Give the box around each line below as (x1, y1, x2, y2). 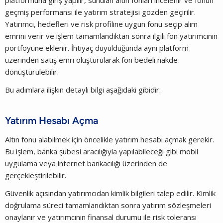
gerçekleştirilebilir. (5, 170, 68, 180)
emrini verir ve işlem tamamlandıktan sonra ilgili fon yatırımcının (5, 30, 218, 41)
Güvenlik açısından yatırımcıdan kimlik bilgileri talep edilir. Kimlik (5, 188, 216, 198)
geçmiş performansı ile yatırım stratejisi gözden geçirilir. (5, 6, 196, 17)
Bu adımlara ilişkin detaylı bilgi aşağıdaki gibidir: (5, 84, 161, 95)
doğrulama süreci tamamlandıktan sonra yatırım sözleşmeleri (5, 200, 211, 210)
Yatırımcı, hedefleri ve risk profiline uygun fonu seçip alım (5, 18, 198, 29)
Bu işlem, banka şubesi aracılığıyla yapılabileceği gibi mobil (5, 146, 198, 156)
